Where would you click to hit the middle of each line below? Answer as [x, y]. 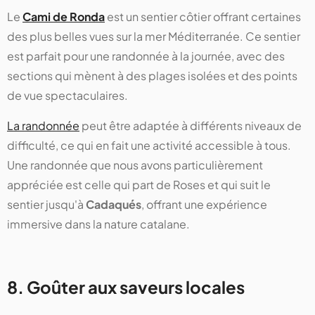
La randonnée [43, 126]
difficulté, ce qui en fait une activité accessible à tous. [149, 146]
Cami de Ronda [64, 17]
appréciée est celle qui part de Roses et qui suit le [139, 185]
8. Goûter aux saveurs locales [126, 287]
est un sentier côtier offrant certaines [203, 17]
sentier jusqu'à [46, 205]
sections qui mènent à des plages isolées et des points [152, 76]
